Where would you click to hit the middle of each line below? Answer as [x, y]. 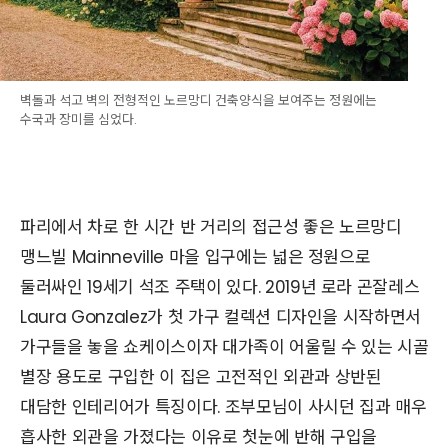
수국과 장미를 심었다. [78, 119]
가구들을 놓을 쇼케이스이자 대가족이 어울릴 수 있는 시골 [224, 346]
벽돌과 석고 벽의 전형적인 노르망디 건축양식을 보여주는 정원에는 [198, 100]
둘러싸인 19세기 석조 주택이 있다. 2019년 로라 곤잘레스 [220, 286]
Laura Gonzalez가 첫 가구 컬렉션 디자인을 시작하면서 [221, 316]
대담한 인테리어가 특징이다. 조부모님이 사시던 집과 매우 [223, 406]
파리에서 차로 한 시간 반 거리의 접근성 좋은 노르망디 [211, 226]
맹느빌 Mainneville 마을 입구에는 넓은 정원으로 [195, 256]
